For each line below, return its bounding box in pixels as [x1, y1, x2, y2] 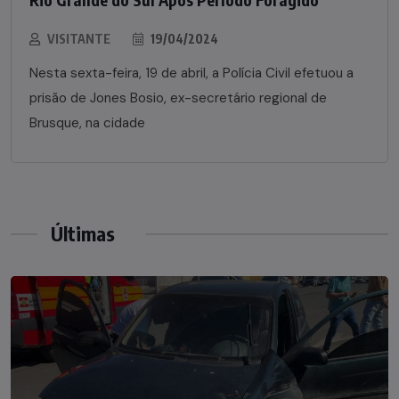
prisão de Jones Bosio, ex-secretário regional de [29, 89, 327, 108]
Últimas [51, 221, 115, 247]
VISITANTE [47, 31, 110, 47]
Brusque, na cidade [29, 114, 145, 133]
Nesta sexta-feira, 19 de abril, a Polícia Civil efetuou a [29, 64, 354, 83]
